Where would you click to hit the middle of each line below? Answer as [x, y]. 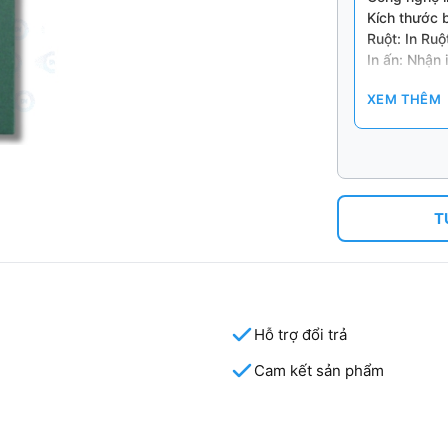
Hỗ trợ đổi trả [300, 334]
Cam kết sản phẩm [319, 370]
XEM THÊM [404, 99]
